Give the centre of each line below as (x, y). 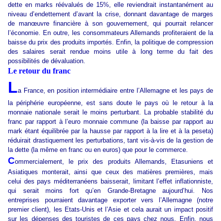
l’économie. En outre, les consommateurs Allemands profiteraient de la (110, 33)
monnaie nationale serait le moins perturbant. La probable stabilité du (110, 112)
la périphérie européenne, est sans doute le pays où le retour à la (110, 103)
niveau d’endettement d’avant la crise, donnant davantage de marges (110, 14)
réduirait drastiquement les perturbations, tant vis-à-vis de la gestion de (110, 141)
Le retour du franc (39, 71)
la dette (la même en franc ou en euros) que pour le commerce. (98, 150)
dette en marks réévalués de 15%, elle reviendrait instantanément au (110, 5)
